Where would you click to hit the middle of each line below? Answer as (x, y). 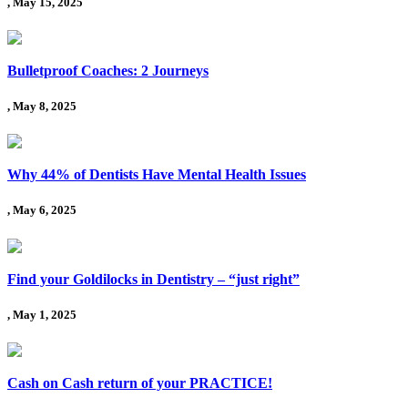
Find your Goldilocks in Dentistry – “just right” (153, 279)
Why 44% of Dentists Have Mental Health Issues (157, 175)
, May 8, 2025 (42, 107)
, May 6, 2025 (42, 210)
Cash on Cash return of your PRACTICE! (140, 382)
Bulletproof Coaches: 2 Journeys (108, 70)
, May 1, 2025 (42, 314)
